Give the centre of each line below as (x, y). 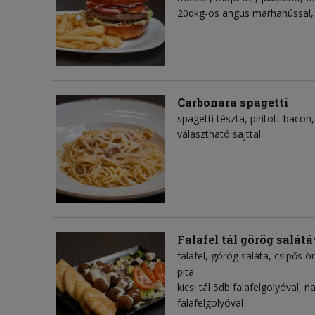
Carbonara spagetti (233, 103)
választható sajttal (219, 134)
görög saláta (240, 256)
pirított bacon (281, 119)
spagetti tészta (211, 119)
